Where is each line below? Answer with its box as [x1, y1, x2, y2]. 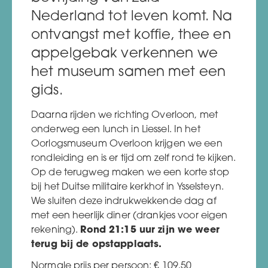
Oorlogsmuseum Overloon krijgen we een [31, 139, 223, 149]
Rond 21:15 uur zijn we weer [80, 225, 220, 235]
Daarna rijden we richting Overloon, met [31, 110, 218, 120]
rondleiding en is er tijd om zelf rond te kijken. [31, 153, 236, 163]
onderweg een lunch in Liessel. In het [31, 124, 200, 135]
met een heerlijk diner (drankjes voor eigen [31, 211, 228, 221]
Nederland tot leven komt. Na [31, 10, 233, 24]
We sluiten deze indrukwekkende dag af [31, 196, 217, 206]
